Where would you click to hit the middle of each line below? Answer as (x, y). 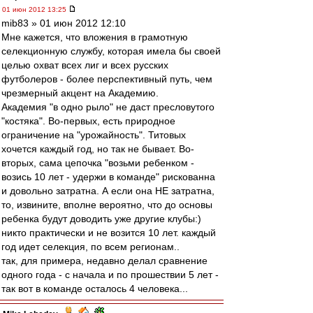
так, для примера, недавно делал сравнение (104, 261)
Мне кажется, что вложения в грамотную (95, 37)
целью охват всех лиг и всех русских (85, 65)
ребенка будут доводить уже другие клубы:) (101, 219)
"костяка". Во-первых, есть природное (88, 121)
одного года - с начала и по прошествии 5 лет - (110, 275)
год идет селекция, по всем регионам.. (90, 247)
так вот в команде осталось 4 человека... (95, 289)
